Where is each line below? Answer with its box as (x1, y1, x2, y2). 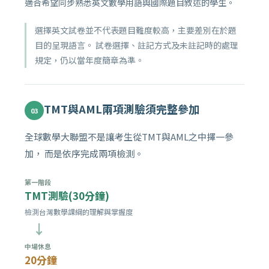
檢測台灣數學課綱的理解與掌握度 (25, 207, 133, 217)
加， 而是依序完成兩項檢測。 (25, 147, 144, 160)
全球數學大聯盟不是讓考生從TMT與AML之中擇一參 (25, 130, 234, 144)
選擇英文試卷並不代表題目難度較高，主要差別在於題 (35, 24, 237, 37)
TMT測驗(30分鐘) (25, 188, 109, 204)
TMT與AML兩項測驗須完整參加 (44, 101, 199, 117)
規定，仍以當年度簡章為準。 (35, 54, 144, 67)
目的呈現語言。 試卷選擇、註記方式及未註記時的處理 (35, 39, 238, 52)
